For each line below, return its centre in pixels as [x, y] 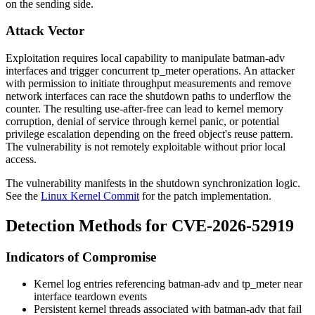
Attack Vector [45, 31]
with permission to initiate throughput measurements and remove [148, 83]
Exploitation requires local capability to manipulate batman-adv [145, 58]
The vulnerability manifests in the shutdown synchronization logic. [153, 183]
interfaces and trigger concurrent [78, 70]
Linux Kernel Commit [90, 195]
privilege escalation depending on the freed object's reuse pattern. [149, 134]
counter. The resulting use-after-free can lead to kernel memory [144, 108]
